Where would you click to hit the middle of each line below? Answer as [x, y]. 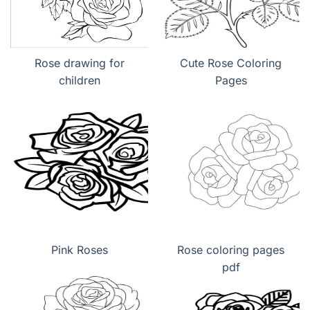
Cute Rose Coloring [231, 63]
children [79, 81]
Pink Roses [79, 250]
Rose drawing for [79, 63]
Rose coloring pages [231, 250]
